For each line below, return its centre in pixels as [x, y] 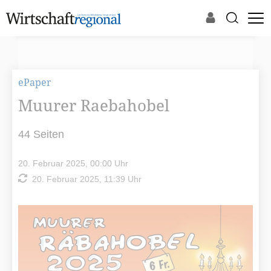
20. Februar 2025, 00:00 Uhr [73, 163]
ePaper [35, 82]
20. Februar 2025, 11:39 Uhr [84, 179]
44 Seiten [41, 134]
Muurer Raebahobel [94, 105]
